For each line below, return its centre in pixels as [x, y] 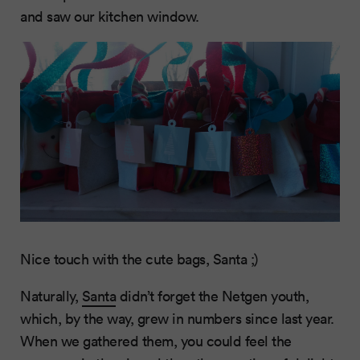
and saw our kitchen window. [110, 16]
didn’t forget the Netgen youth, [212, 296]
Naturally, [51, 296]
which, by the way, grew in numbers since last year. [177, 319]
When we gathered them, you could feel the [156, 341]
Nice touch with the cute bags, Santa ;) [139, 259]
